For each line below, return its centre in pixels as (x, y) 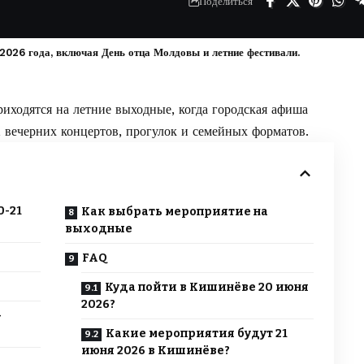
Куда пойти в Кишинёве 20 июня (206, 288)
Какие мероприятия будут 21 (196, 334)
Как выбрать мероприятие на (174, 212)
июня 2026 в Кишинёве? (155, 351)
